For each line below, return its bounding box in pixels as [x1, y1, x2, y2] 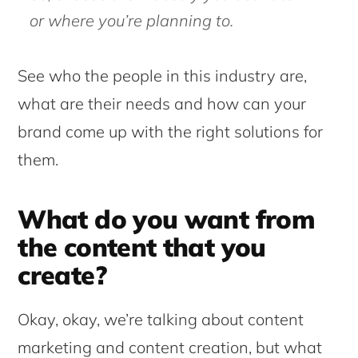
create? [18, 258, 106, 291]
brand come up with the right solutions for [18, 121, 324, 141]
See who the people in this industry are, [18, 65, 308, 86]
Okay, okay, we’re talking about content [18, 308, 304, 329]
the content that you [18, 230, 266, 263]
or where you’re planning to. [30, 10, 234, 30]
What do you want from [18, 202, 315, 235]
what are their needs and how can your [18, 93, 307, 113]
